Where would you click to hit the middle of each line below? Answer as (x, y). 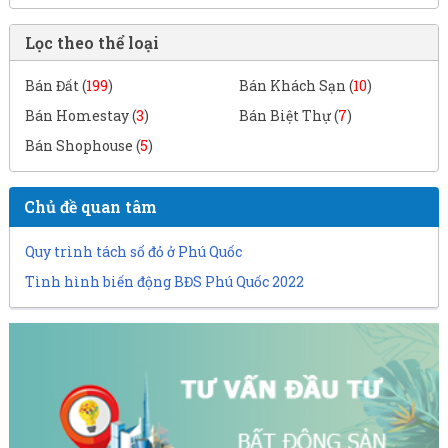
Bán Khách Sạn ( (295, 85)
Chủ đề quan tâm (90, 206)
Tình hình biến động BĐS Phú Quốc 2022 (164, 281)
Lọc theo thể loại (91, 42)
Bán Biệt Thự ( (288, 115)
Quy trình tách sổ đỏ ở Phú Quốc (133, 251)
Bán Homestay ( (80, 115)
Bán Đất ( (55, 85)
